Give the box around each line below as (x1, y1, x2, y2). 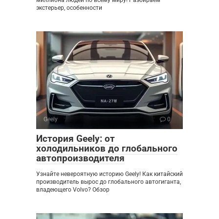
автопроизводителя (36, 153, 125, 164)
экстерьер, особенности (36, 4, 102, 12)
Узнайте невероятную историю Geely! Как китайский (36, 171, 183, 178)
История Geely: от (36, 133, 115, 145)
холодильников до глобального (36, 143, 177, 154)
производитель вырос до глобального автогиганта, (36, 178, 181, 186)
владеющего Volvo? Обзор (36, 186, 109, 194)
